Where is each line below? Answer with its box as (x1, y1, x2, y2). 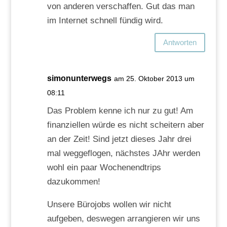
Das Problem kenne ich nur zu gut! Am (47, 105, 193, 116)
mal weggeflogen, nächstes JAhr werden (47, 148, 200, 158)
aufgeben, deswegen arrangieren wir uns (47, 213, 200, 223)
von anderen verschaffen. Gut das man (47, 1, 195, 11)
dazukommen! (47, 176, 100, 186)
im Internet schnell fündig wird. (47, 15, 163, 25)
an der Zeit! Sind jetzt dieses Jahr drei (47, 134, 192, 144)
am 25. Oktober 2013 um (113, 74, 195, 83)
